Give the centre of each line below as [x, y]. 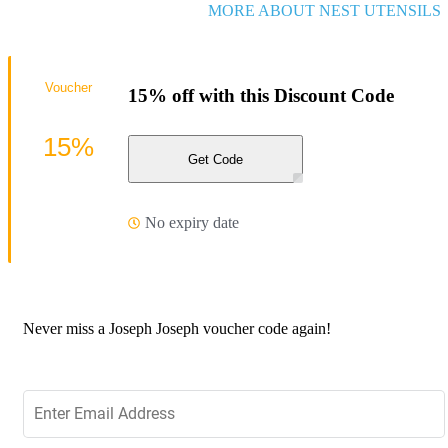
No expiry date [192, 222]
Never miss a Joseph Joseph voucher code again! [177, 328]
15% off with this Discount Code [261, 95]
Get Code [215, 159]
